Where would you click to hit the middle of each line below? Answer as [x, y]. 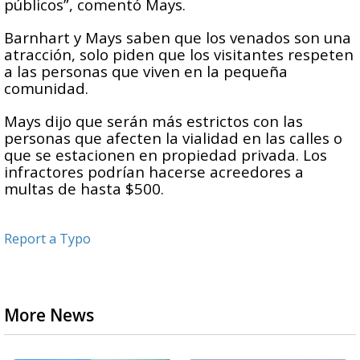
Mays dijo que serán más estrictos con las [153, 121]
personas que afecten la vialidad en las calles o [173, 138]
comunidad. [48, 88]
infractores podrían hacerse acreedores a [154, 172]
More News [49, 315]
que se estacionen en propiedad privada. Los [166, 155]
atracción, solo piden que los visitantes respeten [179, 55]
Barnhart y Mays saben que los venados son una [178, 38]
